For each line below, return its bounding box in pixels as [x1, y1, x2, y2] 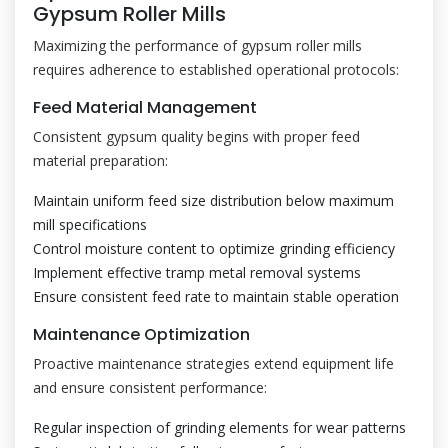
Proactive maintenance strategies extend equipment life [33, 354, 394, 373]
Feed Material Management [33, 96, 257, 119]
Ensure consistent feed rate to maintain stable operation [33, 287, 399, 306]
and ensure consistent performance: [33, 378, 267, 397]
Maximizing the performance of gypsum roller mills [33, 36, 362, 55]
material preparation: [33, 151, 168, 170]
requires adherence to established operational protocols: [33, 60, 399, 79]
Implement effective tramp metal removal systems [33, 263, 361, 282]
